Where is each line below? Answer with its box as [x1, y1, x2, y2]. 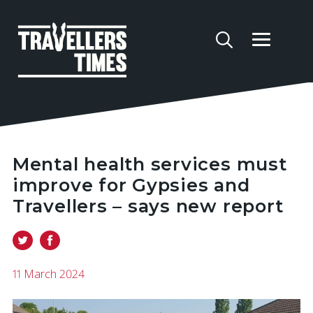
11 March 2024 [12, 266, 85, 282]
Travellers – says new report [12, 195, 284, 217]
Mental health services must [12, 153, 287, 175]
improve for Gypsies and [12, 174, 250, 196]
